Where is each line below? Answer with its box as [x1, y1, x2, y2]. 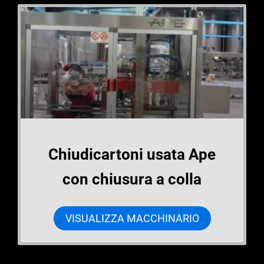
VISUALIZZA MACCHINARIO [65, 212, 199, 225]
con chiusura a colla [62, 170, 202, 189]
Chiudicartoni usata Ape [48, 146, 216, 164]
